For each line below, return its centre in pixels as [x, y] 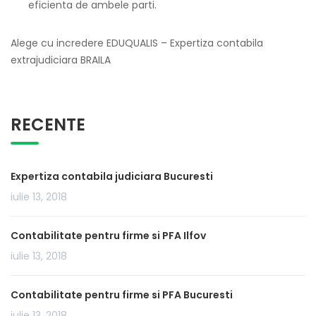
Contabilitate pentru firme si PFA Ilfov [108, 236]
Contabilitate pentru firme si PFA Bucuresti [122, 295]
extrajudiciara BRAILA [61, 60]
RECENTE [48, 124]
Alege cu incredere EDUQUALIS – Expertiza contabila [137, 43]
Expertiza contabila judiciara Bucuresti [112, 176]
